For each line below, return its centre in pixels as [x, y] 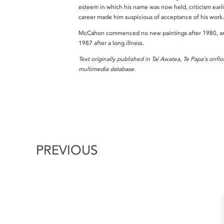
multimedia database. [107, 69]
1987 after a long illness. [113, 43]
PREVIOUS [67, 150]
